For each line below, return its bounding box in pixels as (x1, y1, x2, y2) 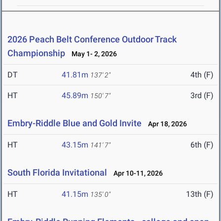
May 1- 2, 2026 (67, 50, 117, 58)
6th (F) (190, 140, 214, 150)
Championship (7, 48, 65, 59)
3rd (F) (190, 91, 214, 101)
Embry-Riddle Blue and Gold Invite (7, 118, 142, 129)
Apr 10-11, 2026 (109, 169, 163, 178)
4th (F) (190, 70, 214, 80)
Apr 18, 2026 (144, 120, 187, 128)
